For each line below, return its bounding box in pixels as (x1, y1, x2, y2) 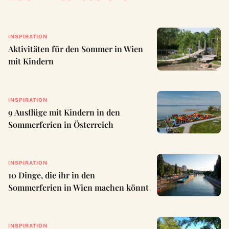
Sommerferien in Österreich (8, 119, 113, 130)
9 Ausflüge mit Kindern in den (8, 106, 120, 118)
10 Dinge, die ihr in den (8, 169, 95, 180)
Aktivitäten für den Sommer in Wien (8, 43, 143, 55)
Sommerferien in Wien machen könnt (8, 181, 149, 193)
